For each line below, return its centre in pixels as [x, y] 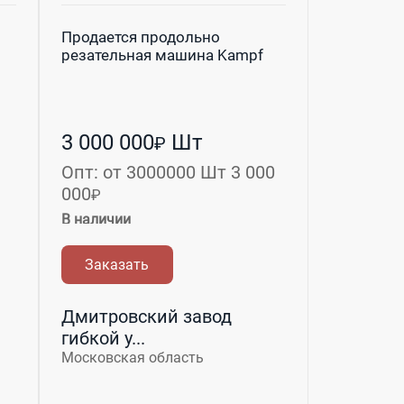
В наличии [96, 219]
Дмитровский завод [146, 316]
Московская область [132, 357]
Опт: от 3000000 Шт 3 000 [168, 172]
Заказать [117, 264]
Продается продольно [140, 37]
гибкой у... [103, 338]
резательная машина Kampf [162, 55]
